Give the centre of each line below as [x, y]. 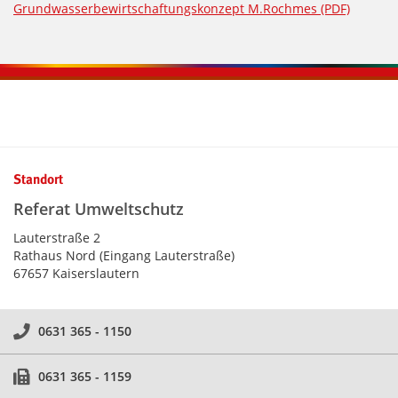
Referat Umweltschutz [99, 209]
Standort [38, 180]
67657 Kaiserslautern [76, 274]
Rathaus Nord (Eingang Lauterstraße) [124, 256]
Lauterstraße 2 [57, 238]
